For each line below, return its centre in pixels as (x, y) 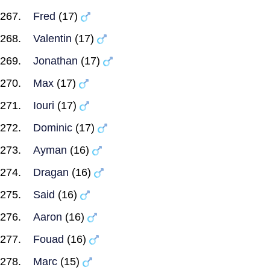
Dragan (51, 172)
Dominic (53, 128)
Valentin (52, 39)
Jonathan (55, 61)
